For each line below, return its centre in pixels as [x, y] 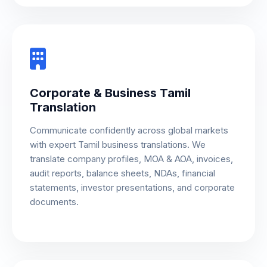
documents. [54, 201]
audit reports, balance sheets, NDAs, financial [122, 173]
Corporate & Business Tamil [110, 93]
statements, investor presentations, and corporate [132, 187]
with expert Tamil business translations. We [118, 144]
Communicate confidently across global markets [129, 130]
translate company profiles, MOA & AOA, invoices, [131, 159]
